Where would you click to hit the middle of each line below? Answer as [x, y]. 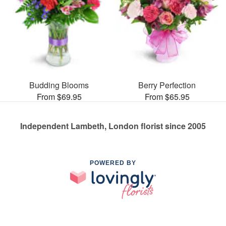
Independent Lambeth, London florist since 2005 [113, 126]
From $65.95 [167, 97]
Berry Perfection [167, 85]
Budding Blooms [59, 85]
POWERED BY [113, 163]
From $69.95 [59, 97]
